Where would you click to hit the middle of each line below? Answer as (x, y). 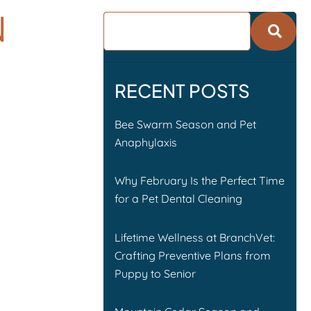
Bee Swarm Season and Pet (186, 124)
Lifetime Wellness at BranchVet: (195, 237)
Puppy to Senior (155, 273)
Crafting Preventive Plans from (193, 255)
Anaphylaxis (146, 142)
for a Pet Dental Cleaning (179, 199)
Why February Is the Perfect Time (200, 181)
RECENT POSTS (183, 91)
